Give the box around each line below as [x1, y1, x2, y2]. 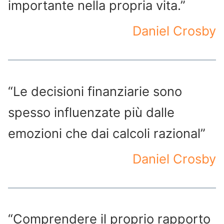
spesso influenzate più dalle [8, 104, 174, 120]
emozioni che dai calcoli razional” [8, 125, 205, 141]
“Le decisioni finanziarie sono [8, 83, 182, 99]
